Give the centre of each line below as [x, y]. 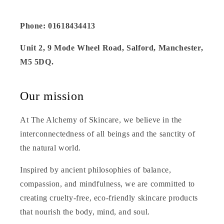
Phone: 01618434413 [58, 26]
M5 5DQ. [37, 62]
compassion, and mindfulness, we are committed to [107, 184]
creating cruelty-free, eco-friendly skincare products [109, 198]
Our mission [52, 96]
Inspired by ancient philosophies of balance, [96, 170]
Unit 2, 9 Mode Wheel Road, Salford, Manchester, [112, 48]
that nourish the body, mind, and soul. [85, 212]
